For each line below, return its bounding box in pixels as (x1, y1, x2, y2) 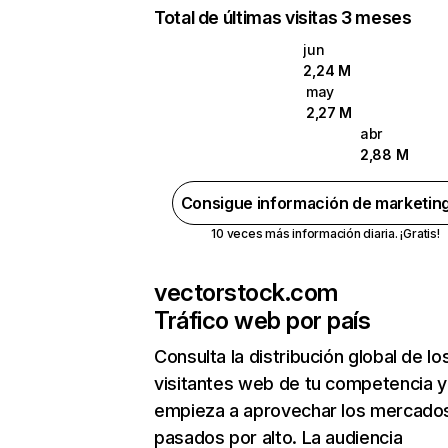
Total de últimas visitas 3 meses (154, 7, 412, 28)
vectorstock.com (154, 278, 338, 307)
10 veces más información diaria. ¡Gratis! (211, 226, 440, 241)
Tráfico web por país (154, 306, 371, 335)
